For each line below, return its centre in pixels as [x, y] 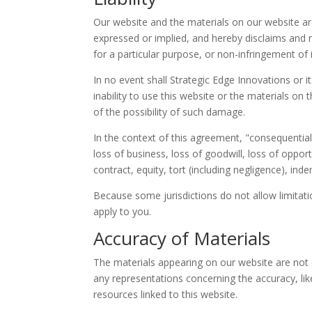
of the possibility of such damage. [170, 111]
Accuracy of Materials [182, 238]
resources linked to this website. [166, 294]
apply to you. [123, 211]
